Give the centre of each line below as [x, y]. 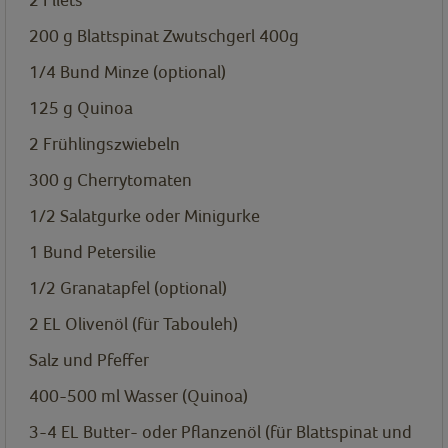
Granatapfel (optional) [143, 288]
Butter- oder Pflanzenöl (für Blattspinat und [247, 432]
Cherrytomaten [134, 180]
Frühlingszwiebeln [111, 144]
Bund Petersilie [99, 252]
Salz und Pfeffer [89, 360]
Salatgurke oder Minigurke [160, 216]
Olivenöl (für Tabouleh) [151, 324]
